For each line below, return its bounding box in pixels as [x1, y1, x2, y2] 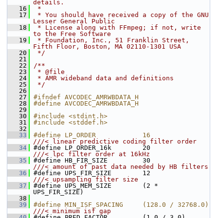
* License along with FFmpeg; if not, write [34, 24, 201, 31]
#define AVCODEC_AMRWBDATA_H [34, 100, 139, 107]
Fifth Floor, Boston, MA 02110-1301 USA [33, 43, 181, 50]
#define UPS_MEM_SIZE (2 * [34, 182, 158, 189]
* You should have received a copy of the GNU [34, 11, 209, 18]
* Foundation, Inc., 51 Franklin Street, [34, 36, 189, 44]
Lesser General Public [33, 18, 115, 25]
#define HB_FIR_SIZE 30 [150, 157, 213, 164]
